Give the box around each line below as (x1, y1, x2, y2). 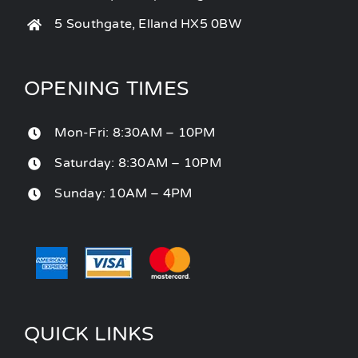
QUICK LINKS (23, 321, 154, 346)
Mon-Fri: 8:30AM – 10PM (54, 125, 216, 141)
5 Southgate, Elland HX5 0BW (54, 16, 241, 33)
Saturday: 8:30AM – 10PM (54, 155, 221, 172)
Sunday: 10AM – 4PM (54, 185, 193, 202)
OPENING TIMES (23, 77, 189, 101)
